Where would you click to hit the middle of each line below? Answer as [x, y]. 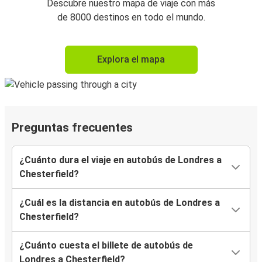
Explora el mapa [131, 60]
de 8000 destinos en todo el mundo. [131, 18]
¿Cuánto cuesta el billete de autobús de [106, 246]
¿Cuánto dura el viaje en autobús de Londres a [120, 160]
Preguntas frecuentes [72, 128]
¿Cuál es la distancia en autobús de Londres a [120, 203]
